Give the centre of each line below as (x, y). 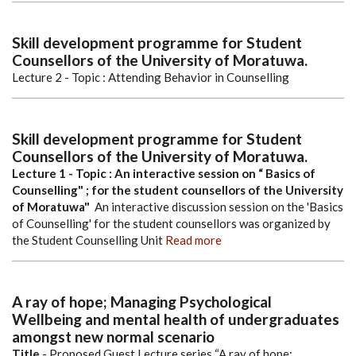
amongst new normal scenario (113, 336)
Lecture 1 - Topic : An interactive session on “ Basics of (164, 173)
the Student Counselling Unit (87, 240)
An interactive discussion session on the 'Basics (219, 206)
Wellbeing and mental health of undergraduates (176, 319)
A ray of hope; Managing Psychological (142, 301)
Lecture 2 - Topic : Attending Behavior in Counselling (152, 77)
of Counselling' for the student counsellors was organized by (171, 223)
